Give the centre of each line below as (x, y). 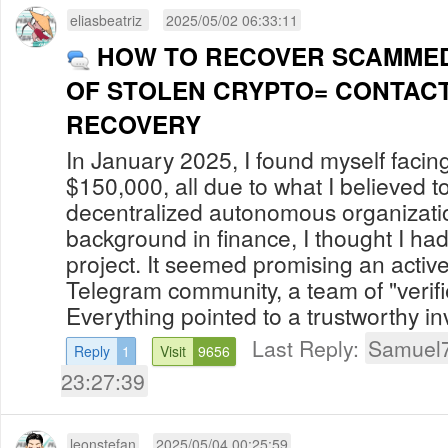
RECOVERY (133, 123)
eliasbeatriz (108, 19)
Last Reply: (308, 347)
